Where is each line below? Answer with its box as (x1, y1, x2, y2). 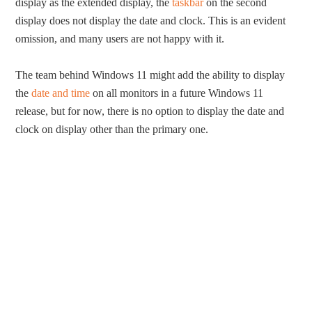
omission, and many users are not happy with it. (15, 33, 225, 45)
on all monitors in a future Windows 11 (90, 87, 264, 100)
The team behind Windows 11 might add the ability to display (15, 69, 286, 81)
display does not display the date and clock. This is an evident (15, 15, 286, 27)
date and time (31, 87, 91, 100)
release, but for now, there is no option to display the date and (15, 105, 285, 118)
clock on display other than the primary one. (15, 123, 209, 136)
